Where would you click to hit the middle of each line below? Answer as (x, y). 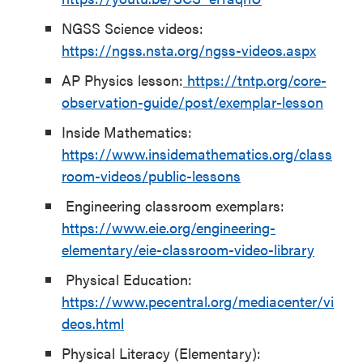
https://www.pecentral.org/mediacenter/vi (198, 301)
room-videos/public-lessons (151, 175)
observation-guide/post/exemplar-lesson (192, 102)
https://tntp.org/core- (257, 80)
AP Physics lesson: (122, 80)
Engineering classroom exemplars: (173, 205)
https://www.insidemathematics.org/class (197, 154)
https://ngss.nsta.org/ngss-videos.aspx (189, 50)
